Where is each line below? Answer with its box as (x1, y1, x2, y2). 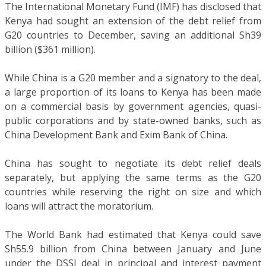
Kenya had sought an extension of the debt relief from (5, 14, 261, 27)
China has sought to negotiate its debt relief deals (5, 156, 261, 170)
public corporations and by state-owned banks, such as (5, 113, 261, 127)
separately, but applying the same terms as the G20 (5, 170, 261, 184)
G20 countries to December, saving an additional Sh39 (5, 28, 261, 42)
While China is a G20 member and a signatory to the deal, (5, 71, 261, 84)
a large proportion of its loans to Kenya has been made (5, 85, 261, 99)
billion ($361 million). (5, 42, 96, 56)
